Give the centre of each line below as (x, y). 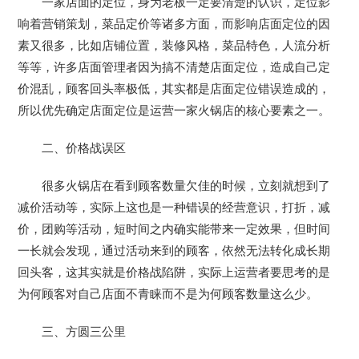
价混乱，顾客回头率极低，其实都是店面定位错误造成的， (174, 89)
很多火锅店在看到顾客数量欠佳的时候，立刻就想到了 (186, 186)
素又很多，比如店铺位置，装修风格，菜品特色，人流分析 (174, 46)
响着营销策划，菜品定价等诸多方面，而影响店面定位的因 (174, 24)
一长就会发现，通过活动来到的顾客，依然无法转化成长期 (174, 251)
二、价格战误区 (84, 149)
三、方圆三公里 (84, 332)
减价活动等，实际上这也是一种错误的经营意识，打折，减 (174, 208)
